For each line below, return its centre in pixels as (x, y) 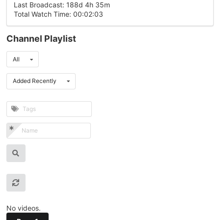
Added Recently (35, 81)
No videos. (24, 208)
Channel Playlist (41, 39)
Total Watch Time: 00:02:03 (58, 14)
